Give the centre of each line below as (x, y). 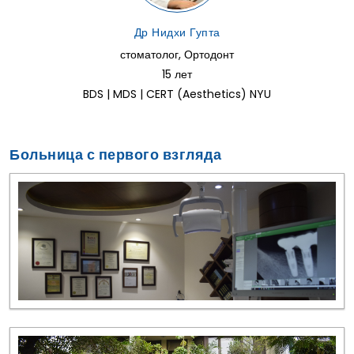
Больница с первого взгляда (115, 155)
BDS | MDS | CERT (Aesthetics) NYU (177, 94)
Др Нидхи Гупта (177, 33)
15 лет (177, 75)
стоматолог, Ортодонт (177, 55)
